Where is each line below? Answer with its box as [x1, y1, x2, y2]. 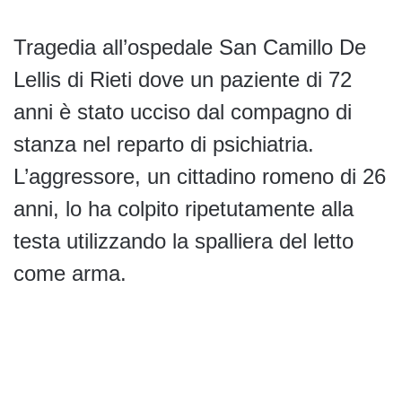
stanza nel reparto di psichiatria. [13, 132, 314, 157]
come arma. [13, 261, 127, 286]
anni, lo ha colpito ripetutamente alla [13, 197, 354, 222]
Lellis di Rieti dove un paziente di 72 [13, 67, 352, 92]
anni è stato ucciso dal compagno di [13, 100, 352, 125]
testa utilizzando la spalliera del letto [13, 229, 354, 254]
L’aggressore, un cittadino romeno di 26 [13, 164, 386, 189]
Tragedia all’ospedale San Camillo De [13, 35, 366, 60]
